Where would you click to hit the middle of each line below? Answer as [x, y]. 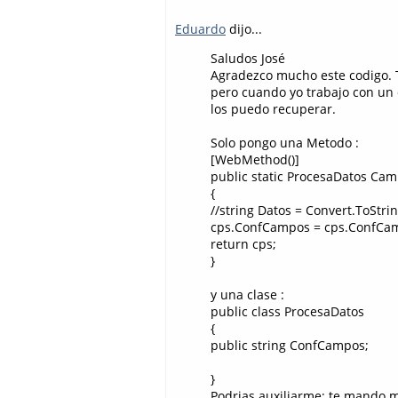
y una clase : [247, 295]
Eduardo [200, 28]
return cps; [243, 244]
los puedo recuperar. [273, 109]
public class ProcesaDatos [287, 312]
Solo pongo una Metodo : [285, 143]
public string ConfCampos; [290, 346]
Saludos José [248, 59]
